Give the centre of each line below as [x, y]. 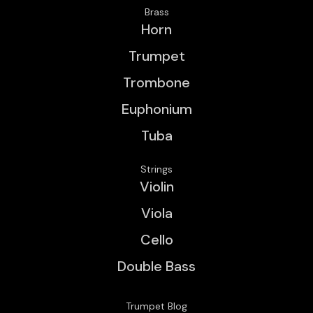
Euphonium [156, 109]
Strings [156, 169]
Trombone [156, 82]
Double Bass [156, 266]
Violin [156, 186]
